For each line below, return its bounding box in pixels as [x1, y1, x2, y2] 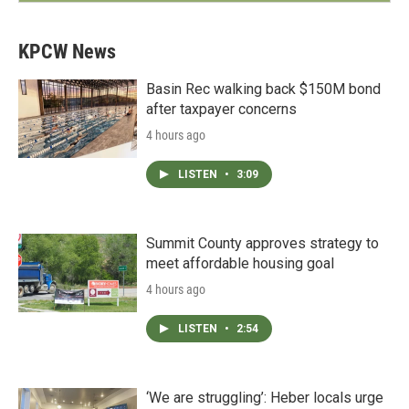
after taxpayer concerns [146, 100, 297, 118]
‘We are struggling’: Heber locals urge [146, 389, 383, 406]
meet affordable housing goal [146, 255, 334, 272]
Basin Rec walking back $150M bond [146, 80, 381, 98]
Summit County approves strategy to [146, 235, 379, 252]
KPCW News [18, 40, 116, 63]
